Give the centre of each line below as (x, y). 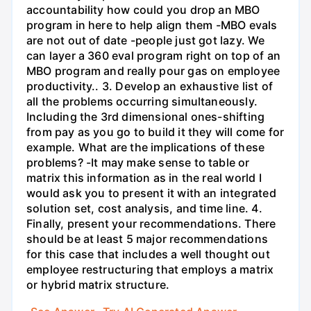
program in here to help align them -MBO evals (152, 25)
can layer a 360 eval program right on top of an (153, 55)
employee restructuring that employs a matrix (150, 269)
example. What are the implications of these (146, 147)
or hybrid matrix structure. (98, 284)
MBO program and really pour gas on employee (153, 70)
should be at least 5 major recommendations (147, 238)
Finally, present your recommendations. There (151, 223)
